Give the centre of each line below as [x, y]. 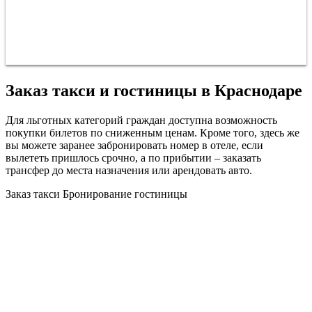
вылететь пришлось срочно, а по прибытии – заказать [133, 157]
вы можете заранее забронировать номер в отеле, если [134, 145]
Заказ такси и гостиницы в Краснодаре [154, 90]
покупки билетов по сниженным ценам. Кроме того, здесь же [153, 132]
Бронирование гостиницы [125, 194]
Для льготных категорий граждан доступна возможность [141, 120]
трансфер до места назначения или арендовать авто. [129, 170]
